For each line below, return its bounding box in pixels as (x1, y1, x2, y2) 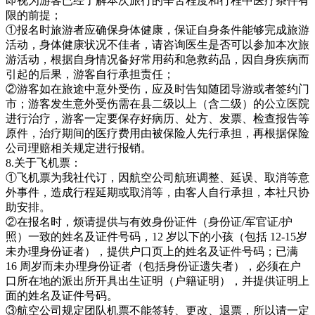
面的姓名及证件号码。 (6, 289, 118, 302)
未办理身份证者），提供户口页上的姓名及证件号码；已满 (6, 245, 298, 257)
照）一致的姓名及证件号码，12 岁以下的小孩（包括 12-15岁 (6, 230, 307, 243)
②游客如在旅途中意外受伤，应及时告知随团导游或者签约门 (6, 82, 309, 95)
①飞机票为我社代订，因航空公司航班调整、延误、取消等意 (6, 171, 309, 184)
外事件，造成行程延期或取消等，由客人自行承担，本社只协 (6, 186, 309, 198)
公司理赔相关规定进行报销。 (6, 141, 152, 154)
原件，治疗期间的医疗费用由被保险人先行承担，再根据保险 (6, 127, 309, 139)
